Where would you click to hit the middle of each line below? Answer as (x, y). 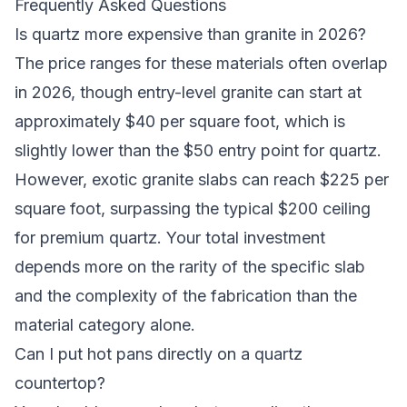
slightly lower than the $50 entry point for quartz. (198, 150)
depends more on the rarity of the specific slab (190, 267)
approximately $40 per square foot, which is (180, 121)
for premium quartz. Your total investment (170, 238)
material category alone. (105, 325)
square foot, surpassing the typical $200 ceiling (193, 208)
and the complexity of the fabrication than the (186, 296)
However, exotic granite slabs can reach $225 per (202, 179)
